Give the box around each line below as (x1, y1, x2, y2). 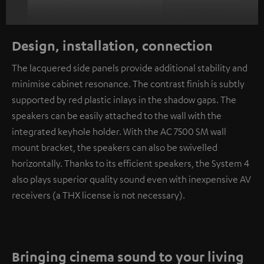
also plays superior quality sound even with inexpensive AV (12, 173, 251, 186)
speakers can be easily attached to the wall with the (12, 110, 222, 122)
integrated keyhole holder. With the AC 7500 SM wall (12, 126, 226, 138)
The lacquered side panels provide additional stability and (12, 62, 247, 74)
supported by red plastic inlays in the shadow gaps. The (12, 94, 236, 106)
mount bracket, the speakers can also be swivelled (12, 141, 217, 154)
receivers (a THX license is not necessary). (12, 189, 185, 202)
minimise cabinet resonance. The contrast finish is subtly (12, 78, 245, 90)
